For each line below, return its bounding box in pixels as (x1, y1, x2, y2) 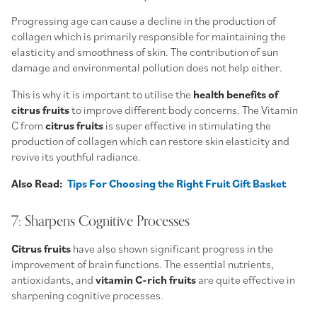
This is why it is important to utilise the (11, 86, 193, 101)
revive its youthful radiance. (11, 149, 141, 163)
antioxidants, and (11, 272, 96, 287)
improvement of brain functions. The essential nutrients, (11, 256, 274, 271)
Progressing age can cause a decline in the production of (11, 13, 276, 28)
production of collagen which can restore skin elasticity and (11, 133, 289, 148)
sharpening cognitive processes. (11, 287, 166, 302)
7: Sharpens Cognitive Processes (11, 209, 190, 233)
